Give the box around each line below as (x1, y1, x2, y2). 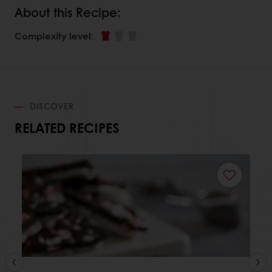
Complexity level (15, 29, 91, 42)
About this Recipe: (15, 3, 121, 21)
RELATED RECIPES (15, 117, 119, 137)
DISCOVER (27, 99, 73, 112)
